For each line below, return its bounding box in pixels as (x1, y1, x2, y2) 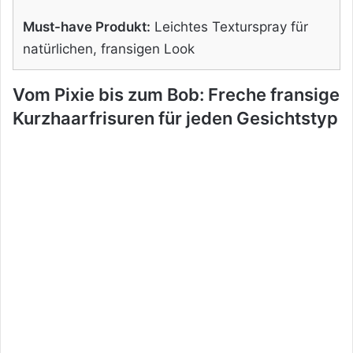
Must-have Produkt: (23, 18, 150, 35)
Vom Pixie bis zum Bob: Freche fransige (13, 84, 340, 105)
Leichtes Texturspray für (150, 18, 308, 35)
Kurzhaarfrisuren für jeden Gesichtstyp (13, 107, 338, 128)
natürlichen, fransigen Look (23, 40, 195, 57)
